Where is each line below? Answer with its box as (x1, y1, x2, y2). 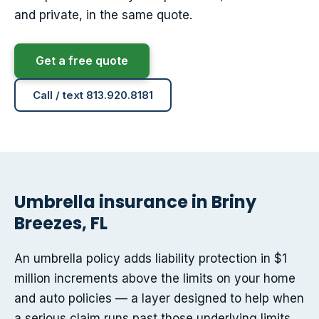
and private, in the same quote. (14, 8, 192, 23)
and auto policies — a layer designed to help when (14, 291, 304, 306)
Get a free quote (36, 53, 128, 68)
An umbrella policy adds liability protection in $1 (14, 251, 287, 266)
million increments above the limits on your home (14, 271, 296, 286)
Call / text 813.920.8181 (33, 88, 153, 103)
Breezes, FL (14, 211, 108, 236)
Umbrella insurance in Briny (14, 190, 256, 214)
